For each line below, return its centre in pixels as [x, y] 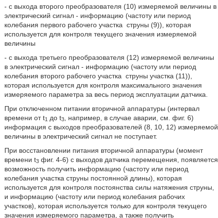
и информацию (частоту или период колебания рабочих [94, 196]
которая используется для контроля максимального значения [103, 85]
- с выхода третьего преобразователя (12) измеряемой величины [109, 57]
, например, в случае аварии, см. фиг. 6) [129, 118]
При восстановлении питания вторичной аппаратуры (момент [103, 150]
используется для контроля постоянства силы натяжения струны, [109, 187]
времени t [20, 159]
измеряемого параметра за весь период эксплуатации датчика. [106, 94]
